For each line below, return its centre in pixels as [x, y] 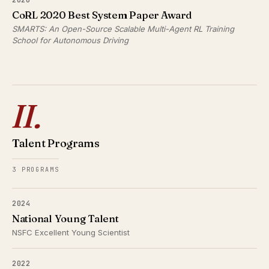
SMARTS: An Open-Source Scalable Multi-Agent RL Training [123, 29]
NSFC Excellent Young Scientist [71, 232]
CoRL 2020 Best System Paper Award [102, 15]
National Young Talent [65, 219]
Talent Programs [56, 143]
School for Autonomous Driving [70, 40]
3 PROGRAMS [36, 170]
